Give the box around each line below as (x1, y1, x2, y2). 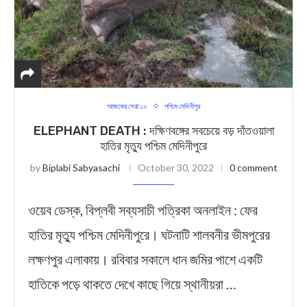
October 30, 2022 (137, 162, 214, 173)
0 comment (229, 162, 278, 173)
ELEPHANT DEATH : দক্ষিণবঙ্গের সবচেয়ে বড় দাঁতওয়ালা (33, 123, 274, 138)
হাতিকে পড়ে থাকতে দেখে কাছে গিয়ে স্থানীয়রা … (28, 275, 236, 292)
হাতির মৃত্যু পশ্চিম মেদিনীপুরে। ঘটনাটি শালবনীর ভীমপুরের (28, 226, 270, 243)
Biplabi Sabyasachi (42, 162, 120, 173)
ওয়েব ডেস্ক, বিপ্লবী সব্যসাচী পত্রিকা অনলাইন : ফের (28, 201, 258, 218)
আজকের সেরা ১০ (107, 101, 147, 110)
